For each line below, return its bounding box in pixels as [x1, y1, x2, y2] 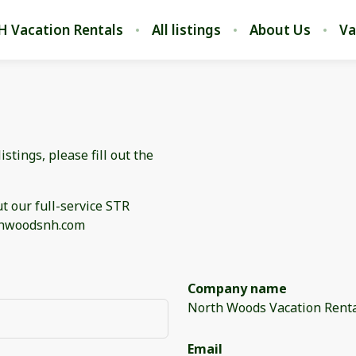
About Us [250, 20, 311, 39]
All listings [152, 20, 221, 39]
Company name [187, 279, 287, 297]
